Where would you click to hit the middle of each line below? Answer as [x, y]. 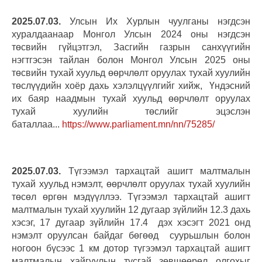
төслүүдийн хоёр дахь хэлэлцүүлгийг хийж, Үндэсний [131, 85]
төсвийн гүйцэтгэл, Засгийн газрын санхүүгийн [131, 47]
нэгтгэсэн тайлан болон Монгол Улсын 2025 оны [131, 60]
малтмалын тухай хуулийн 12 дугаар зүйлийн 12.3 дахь [131, 209]
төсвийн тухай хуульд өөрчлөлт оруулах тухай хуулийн [131, 73]
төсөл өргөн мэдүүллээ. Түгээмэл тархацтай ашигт [131, 196]
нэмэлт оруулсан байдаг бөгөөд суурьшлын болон [131, 235]
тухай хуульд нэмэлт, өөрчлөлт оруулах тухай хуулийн [131, 184]
